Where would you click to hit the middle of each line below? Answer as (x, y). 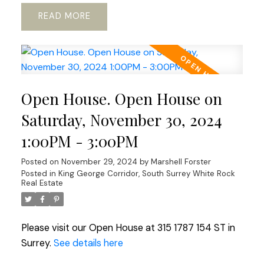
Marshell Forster (181, 161)
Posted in (38, 173)
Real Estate (42, 183)
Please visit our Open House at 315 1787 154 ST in (128, 227)
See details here (88, 243)
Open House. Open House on (121, 98)
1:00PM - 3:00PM (80, 141)
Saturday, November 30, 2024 (121, 120)
